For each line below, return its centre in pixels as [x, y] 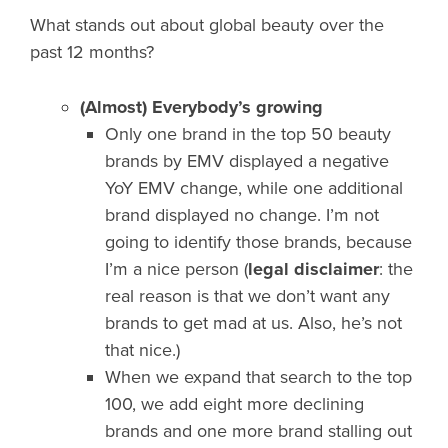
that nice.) [142, 349]
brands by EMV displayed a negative [247, 160]
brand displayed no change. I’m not [242, 214]
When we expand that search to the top [258, 376]
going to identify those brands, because [258, 241]
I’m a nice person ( [176, 268]
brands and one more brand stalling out [258, 430]
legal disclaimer [313, 268]
